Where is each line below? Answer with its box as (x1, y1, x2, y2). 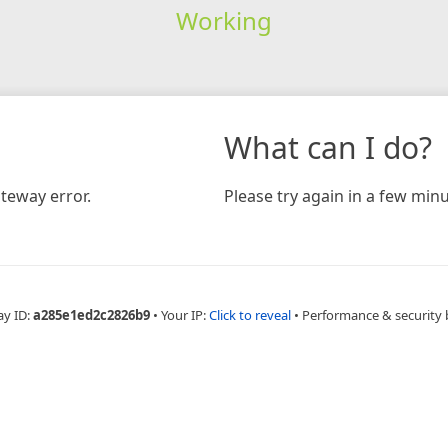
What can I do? (224, 126, 432, 168)
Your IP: (160, 305, 209, 324)
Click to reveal (208, 305, 291, 324)
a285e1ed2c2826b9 (32, 305, 150, 324)
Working (175, 3, 272, 37)
